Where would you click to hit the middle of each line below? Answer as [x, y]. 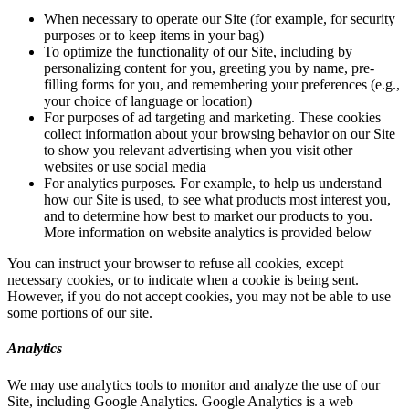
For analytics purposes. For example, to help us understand [213, 183]
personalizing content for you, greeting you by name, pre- [209, 68]
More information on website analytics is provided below [208, 232]
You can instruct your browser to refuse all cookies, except [175, 263]
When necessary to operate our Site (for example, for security [220, 19]
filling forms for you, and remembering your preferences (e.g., [222, 84]
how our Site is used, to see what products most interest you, [217, 199]
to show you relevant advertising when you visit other [198, 150]
